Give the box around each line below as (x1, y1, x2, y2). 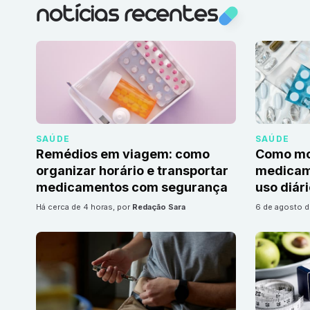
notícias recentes (36, 6, 217, 26)
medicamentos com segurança (36, 180, 228, 195)
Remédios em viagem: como (36, 147, 210, 162)
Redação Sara (132, 202, 185, 212)
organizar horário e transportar (36, 163, 228, 179)
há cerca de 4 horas (42, 202, 113, 212)
